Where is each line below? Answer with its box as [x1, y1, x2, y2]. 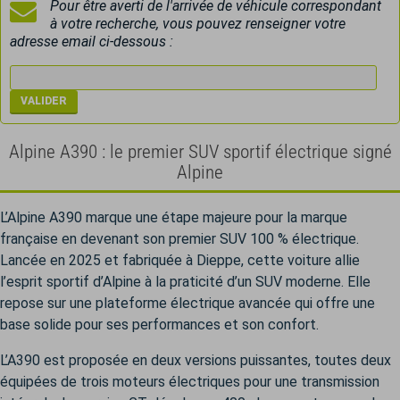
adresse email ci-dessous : [10, 33, 173, 50]
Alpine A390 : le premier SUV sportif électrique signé [8, 141, 392, 162]
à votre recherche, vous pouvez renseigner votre [50, 15, 346, 32]
